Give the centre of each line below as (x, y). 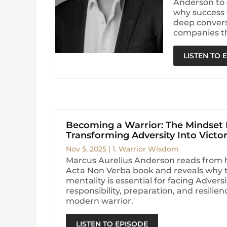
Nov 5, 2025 (86, 149)
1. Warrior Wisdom (145, 149)
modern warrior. (99, 201)
